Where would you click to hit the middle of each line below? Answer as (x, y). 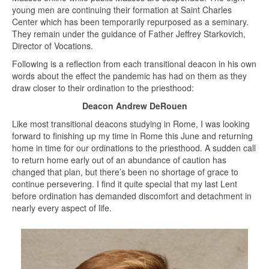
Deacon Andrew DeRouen (134, 105)
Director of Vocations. (53, 45)
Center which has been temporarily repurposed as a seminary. (130, 21)
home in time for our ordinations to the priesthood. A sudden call (134, 147)
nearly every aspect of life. (62, 207)
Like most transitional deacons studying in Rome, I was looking (131, 123)
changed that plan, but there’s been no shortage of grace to (125, 171)
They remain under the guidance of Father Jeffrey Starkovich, (129, 33)
